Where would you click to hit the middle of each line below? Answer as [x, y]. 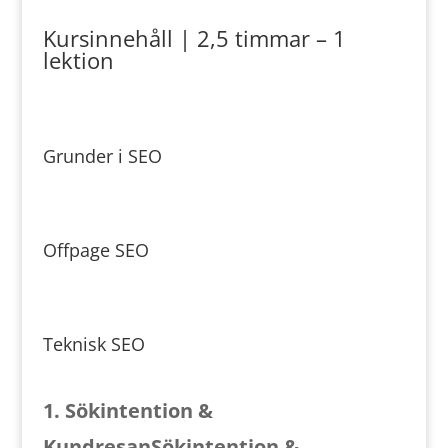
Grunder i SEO [102, 156]
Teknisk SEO [93, 344]
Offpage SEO [95, 250]
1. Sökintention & [127, 410]
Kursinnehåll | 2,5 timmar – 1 [194, 38]
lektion [78, 60]
